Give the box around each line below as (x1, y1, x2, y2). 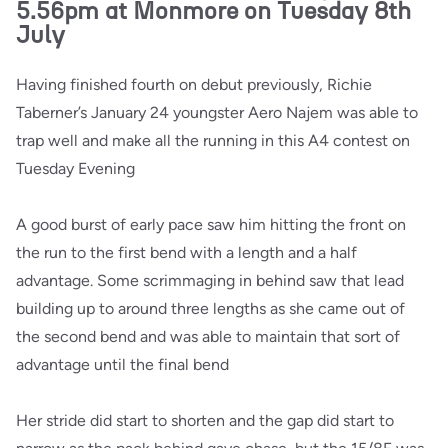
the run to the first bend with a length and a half (16, 242, 357, 262)
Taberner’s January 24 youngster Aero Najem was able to (16, 102, 418, 122)
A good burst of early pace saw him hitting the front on (16, 214, 406, 234)
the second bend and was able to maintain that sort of (16, 326, 400, 346)
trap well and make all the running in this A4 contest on (16, 130, 410, 150)
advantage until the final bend (16, 354, 229, 374)
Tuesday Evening (16, 158, 135, 178)
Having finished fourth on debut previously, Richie (16, 74, 372, 94)
